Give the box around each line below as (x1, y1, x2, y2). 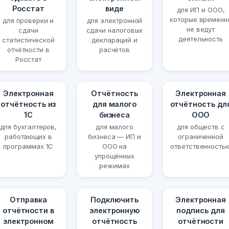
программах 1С (3, 142, 54, 151)
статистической (2, 36, 55, 44)
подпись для (176, 206, 225, 215)
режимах (99, 162, 130, 170)
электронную (89, 206, 140, 215)
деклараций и (91, 36, 138, 44)
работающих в (4, 132, 52, 141)
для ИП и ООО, (176, 6, 225, 14)
